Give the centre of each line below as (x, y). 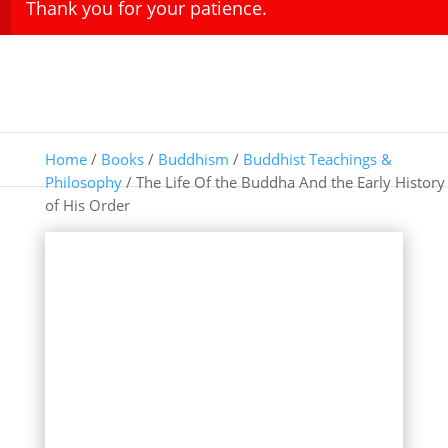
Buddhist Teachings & (317, 158)
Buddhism (193, 158)
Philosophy (83, 181)
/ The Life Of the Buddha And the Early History (283, 181)
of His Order (87, 204)
